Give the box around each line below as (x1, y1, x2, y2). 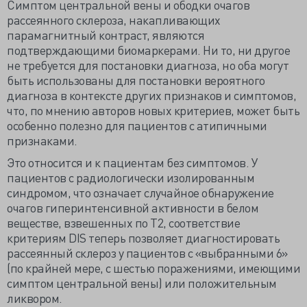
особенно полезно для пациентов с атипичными (7, 117, 267, 133)
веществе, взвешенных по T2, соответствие (7, 214, 240, 230)
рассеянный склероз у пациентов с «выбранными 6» (7, 245, 288, 260)
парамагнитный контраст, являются (7, 27, 204, 42)
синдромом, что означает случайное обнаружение (7, 184, 274, 200)
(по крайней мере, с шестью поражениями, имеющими (7, 260, 300, 275)
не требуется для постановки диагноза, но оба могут (7, 57, 288, 73)
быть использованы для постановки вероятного (7, 72, 265, 88)
